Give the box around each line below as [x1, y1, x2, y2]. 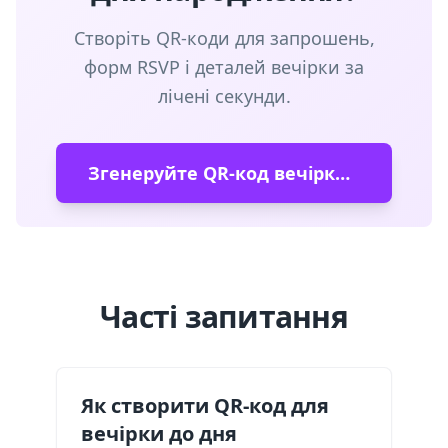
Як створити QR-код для [81, 392, 329, 419]
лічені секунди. [157, 84, 291, 108]
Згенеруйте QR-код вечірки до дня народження [335, 161, 350, 185]
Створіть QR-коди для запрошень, [73, 26, 375, 50]
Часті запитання [100, 296, 348, 337]
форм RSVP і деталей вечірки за [84, 55, 364, 79]
